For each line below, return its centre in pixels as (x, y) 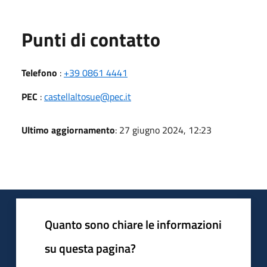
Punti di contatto (91, 39)
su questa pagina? (90, 248)
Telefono (39, 72)
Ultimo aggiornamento (68, 130)
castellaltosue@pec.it (88, 96)
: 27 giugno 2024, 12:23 (163, 130)
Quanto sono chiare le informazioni (133, 224)
